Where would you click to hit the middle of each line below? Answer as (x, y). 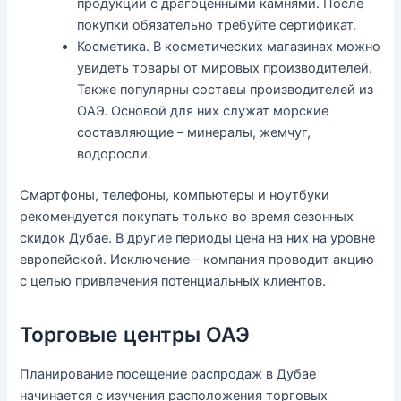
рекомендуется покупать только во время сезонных (187, 217)
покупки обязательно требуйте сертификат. (217, 26)
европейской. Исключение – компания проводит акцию (197, 260)
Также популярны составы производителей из (226, 90)
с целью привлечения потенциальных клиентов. (173, 282)
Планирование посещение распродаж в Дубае (168, 375)
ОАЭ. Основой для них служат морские (203, 111)
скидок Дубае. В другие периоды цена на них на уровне (198, 239)
